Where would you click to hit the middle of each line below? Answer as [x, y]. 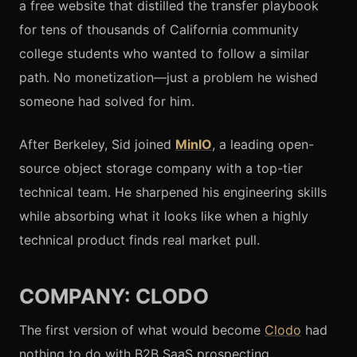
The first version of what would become [142, 330]
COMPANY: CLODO [114, 296]
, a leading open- [263, 144]
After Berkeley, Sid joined [97, 144]
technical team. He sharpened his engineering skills [173, 192]
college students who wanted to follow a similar [164, 53]
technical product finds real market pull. [139, 239]
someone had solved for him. [107, 101]
